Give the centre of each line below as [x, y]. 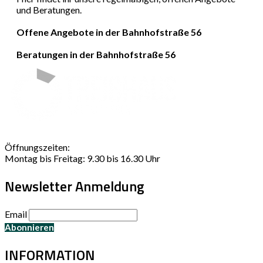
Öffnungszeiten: [37, 147]
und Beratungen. [49, 10]
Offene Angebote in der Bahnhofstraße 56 [109, 32]
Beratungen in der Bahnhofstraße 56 [96, 55]
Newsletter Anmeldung [75, 186]
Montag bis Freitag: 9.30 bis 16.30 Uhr [82, 159]
